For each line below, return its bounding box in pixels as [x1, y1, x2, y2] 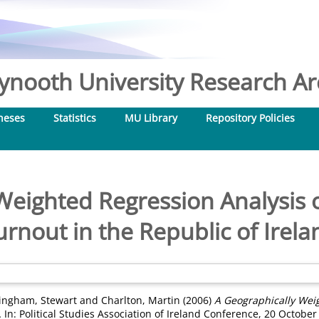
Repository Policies [206, 111, 295, 125]
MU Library [125, 111, 177, 125]
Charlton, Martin [101, 293, 180, 307]
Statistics [53, 111, 96, 125]
